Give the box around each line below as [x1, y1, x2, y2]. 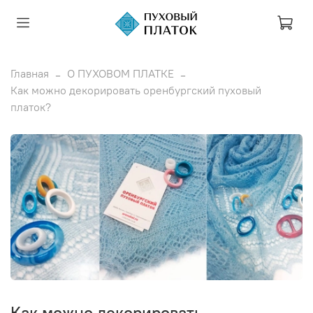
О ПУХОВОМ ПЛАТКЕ [67, 66, 174, 80]
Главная [10, 66, 49, 80]
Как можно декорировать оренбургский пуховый [10, 82, 261, 97]
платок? [10, 99, 51, 114]
